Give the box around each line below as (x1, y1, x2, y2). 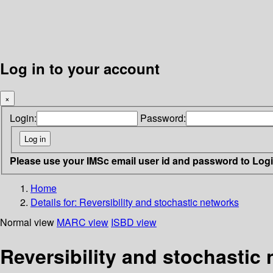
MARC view (57, 214, 108, 229)
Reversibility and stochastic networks (79, 194, 239, 209)
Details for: (30, 194, 79, 209)
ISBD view (111, 214, 157, 229)
